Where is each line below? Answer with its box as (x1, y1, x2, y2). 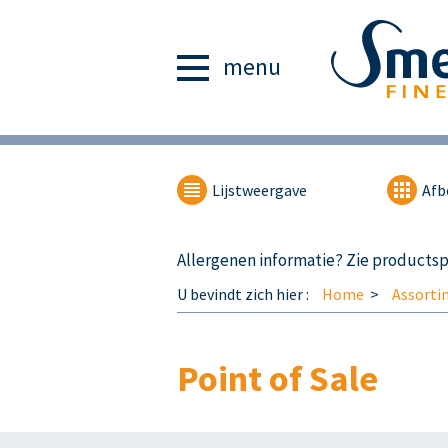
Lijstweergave (212, 180, 307, 200)
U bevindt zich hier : (177, 284, 309, 304)
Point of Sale (177, 356, 378, 401)
